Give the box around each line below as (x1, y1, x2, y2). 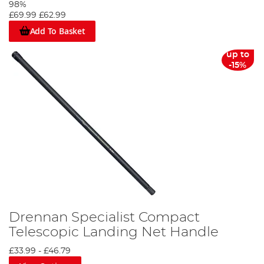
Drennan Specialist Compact (9, 210, 200, 225)
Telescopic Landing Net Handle (9, 225, 219, 240)
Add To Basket (29, 25, 85, 37)
